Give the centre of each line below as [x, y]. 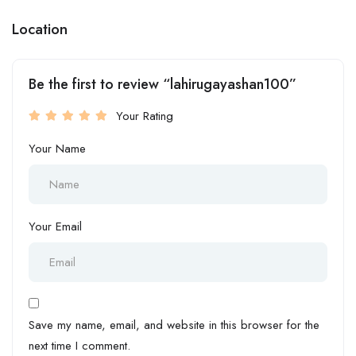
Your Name [57, 148]
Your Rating [145, 116]
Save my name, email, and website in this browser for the [174, 325]
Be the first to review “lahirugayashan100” [163, 84]
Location [40, 29]
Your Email [55, 226]
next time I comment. [79, 345]
